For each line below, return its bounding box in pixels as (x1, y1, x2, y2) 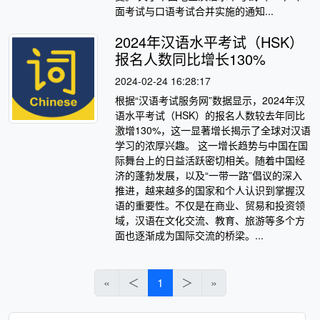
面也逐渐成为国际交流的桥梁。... (115, 227, 264, 242)
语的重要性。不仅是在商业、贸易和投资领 (115, 197, 306, 212)
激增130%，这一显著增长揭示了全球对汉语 (115, 122, 311, 137)
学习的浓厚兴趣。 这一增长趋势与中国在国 (115, 137, 309, 152)
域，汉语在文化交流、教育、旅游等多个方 (115, 212, 306, 227)
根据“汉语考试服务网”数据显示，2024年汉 (115, 92, 306, 107)
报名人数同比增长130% (115, 49, 266, 70)
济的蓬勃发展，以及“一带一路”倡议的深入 (115, 167, 303, 182)
